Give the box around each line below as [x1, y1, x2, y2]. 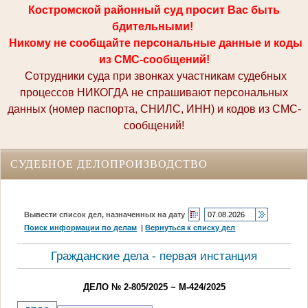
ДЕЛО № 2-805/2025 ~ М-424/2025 [82, 281, 225, 292]
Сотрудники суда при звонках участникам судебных [24, 70, 287, 82]
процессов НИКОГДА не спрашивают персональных [20, 87, 288, 98]
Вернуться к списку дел [145, 223, 236, 232]
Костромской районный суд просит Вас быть [28, 4, 280, 16]
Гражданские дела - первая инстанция [51, 249, 257, 263]
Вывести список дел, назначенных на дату [24, 210, 186, 219]
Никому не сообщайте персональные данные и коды [8, 37, 302, 49]
